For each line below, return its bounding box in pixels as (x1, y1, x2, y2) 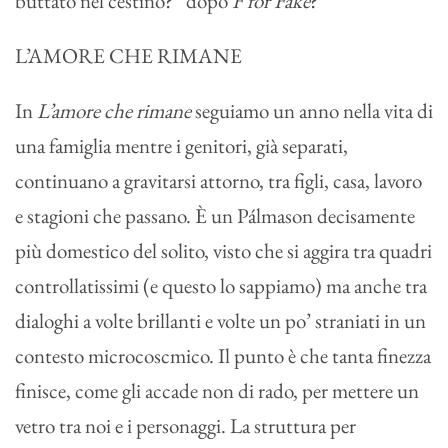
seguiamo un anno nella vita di (191, 97, 433, 125)
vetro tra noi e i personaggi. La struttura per (15, 412, 356, 440)
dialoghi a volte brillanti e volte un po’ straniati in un (15, 307, 426, 335)
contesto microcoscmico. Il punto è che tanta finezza (15, 342, 431, 370)
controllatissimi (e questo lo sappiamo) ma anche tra (15, 272, 427, 300)
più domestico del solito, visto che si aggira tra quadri (15, 237, 432, 265)
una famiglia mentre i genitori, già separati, (15, 132, 348, 160)
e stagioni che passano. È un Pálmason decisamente (15, 202, 415, 230)
